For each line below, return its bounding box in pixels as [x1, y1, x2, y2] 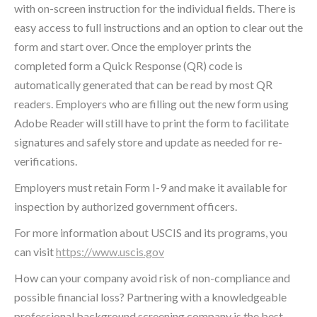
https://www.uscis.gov [56, 245, 164, 259]
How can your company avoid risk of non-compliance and [14, 271, 290, 285]
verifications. [14, 154, 77, 168]
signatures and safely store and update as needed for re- [14, 135, 282, 149]
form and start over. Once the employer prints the [14, 40, 251, 54]
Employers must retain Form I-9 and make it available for [14, 180, 287, 195]
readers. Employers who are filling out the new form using [14, 97, 289, 111]
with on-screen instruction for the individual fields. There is [14, 1, 296, 16]
